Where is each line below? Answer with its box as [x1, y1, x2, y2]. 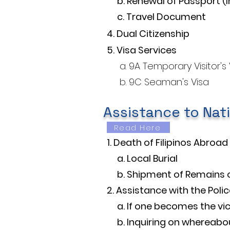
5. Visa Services [107, 44, 177, 56]
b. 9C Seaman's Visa [107, 75, 209, 88]
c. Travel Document [107, 10, 206, 23]
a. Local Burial [107, 152, 178, 165]
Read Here [113, 122, 161, 133]
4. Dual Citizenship [107, 27, 189, 40]
